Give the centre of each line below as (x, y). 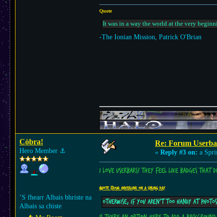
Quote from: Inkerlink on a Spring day (132, 188)
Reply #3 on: (179, 152)
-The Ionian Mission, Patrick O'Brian (150, 37)
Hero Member (39, 151)
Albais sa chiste (40, 206)
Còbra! (31, 142)
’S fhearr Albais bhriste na (55, 197)
